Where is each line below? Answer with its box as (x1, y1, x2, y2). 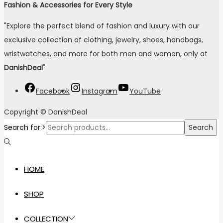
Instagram (82, 86, 117, 96)
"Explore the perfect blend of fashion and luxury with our (4, 20, 200, 31)
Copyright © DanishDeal (4, 107, 87, 117)
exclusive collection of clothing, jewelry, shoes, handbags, (4, 34, 203, 45)
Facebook (36, 86, 70, 96)
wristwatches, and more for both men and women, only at (4, 48, 208, 59)
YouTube (129, 86, 161, 96)
